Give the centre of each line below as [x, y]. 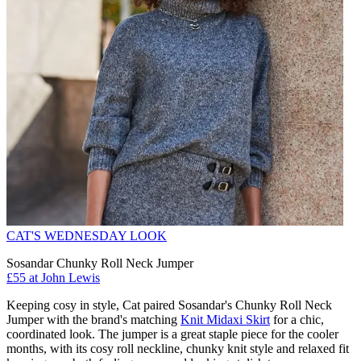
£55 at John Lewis [53, 278]
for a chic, [297, 320]
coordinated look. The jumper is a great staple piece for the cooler [172, 334]
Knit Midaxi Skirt [225, 320]
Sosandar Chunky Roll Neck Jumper [100, 263]
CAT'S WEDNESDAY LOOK [87, 236]
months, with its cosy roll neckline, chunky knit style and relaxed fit [178, 349]
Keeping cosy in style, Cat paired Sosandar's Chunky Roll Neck [169, 305]
